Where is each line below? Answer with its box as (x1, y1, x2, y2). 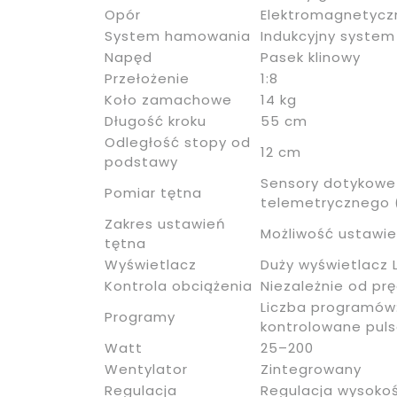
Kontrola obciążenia (105, 276, 253, 296)
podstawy (105, 152, 178, 172)
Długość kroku (105, 112, 206, 131)
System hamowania (105, 27, 251, 46)
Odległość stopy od (105, 133, 251, 152)
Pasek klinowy (261, 48, 361, 67)
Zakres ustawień (105, 214, 226, 234)
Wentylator (105, 360, 188, 379)
